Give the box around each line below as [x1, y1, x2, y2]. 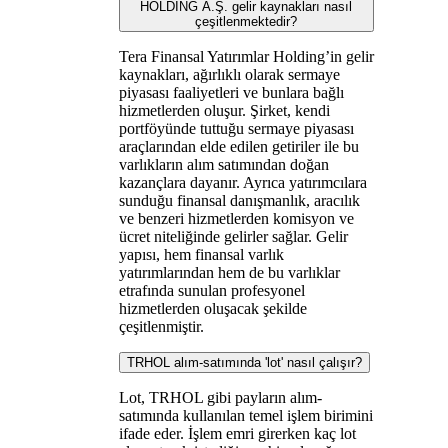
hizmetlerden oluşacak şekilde [118, 299, 307, 317]
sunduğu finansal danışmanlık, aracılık [118, 191, 360, 209]
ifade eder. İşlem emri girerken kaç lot [118, 424, 356, 442]
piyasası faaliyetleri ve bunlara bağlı [118, 83, 344, 101]
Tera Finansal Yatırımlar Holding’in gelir [118, 47, 374, 65]
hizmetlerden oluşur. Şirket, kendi [118, 101, 330, 119]
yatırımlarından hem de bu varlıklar [118, 263, 340, 281]
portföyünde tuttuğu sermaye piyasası [118, 119, 354, 137]
